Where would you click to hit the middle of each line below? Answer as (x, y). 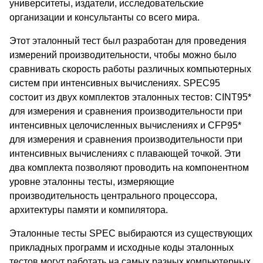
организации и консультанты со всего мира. (104, 18)
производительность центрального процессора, (113, 196)
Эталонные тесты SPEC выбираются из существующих (131, 234)
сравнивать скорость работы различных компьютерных (130, 69)
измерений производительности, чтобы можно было (123, 55)
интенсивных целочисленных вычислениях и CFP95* (125, 126)
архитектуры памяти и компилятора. (89, 210)
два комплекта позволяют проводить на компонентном (129, 168)
